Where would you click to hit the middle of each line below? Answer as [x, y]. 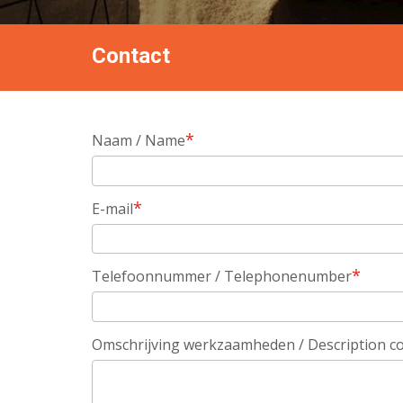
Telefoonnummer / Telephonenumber [222, 277]
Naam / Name [139, 140]
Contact [131, 56]
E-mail [112, 208]
